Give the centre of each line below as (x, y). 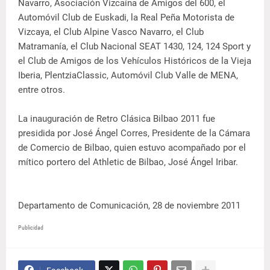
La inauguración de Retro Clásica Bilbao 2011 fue (117, 118)
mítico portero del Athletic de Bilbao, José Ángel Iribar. (128, 162)
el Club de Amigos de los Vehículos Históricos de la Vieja (135, 61)
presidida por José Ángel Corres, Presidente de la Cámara (134, 133)
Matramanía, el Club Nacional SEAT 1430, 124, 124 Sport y (134, 46)
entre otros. (42, 89)
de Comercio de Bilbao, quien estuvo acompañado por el (132, 147)
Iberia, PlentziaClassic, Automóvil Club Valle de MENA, (128, 75)
